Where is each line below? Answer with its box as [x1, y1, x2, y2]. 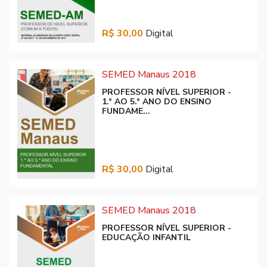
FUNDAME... [101, 105, 150, 117]
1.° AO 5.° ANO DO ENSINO [101, 96, 212, 108]
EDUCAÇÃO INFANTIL [101, 231, 191, 243]
